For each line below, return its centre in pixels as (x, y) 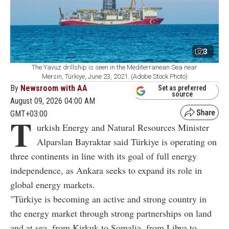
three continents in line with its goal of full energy (104, 156)
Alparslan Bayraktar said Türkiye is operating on (127, 142)
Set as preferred (182, 88)
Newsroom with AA (54, 88)
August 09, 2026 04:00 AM (53, 101)
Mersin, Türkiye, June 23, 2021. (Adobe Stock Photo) (114, 77)
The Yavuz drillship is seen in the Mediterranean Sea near (114, 67)
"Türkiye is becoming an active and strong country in (108, 199)
